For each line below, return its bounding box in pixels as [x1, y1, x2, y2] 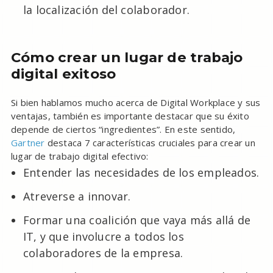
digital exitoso [10, 65, 116, 83]
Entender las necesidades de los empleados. [23, 165, 260, 180]
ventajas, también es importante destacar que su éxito [10, 110, 249, 122]
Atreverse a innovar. [23, 189, 131, 204]
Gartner [10, 136, 45, 149]
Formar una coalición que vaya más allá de [23, 213, 251, 228]
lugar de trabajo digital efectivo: [10, 150, 149, 163]
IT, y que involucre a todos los [23, 229, 184, 244]
